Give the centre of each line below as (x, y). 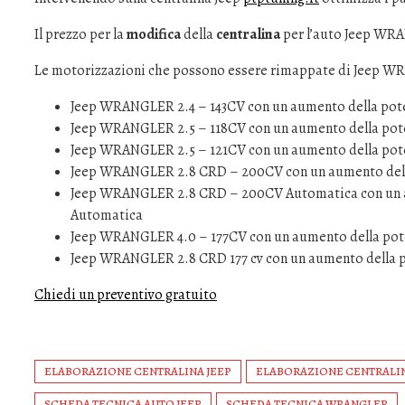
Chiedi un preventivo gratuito (126, 295)
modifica (154, 34)
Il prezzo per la (80, 34)
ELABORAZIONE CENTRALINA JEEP (138, 371)
